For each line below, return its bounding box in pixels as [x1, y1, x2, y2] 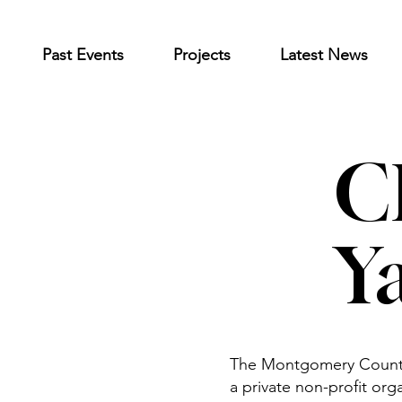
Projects [172, 44, 231, 65]
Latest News [279, 44, 368, 65]
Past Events [41, 44, 124, 65]
